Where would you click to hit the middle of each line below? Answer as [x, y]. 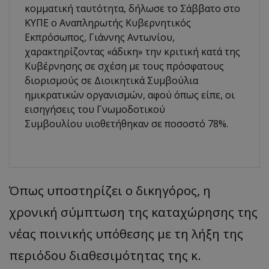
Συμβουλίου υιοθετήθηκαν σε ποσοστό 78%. [126, 123]
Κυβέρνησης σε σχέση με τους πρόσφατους [124, 66]
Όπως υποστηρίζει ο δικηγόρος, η [110, 190]
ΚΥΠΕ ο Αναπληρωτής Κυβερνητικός [108, 23]
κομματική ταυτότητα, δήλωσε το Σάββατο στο [132, 8]
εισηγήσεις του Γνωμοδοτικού [95, 109]
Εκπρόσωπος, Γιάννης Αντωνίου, [100, 37]
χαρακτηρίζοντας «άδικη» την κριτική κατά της [132, 51]
